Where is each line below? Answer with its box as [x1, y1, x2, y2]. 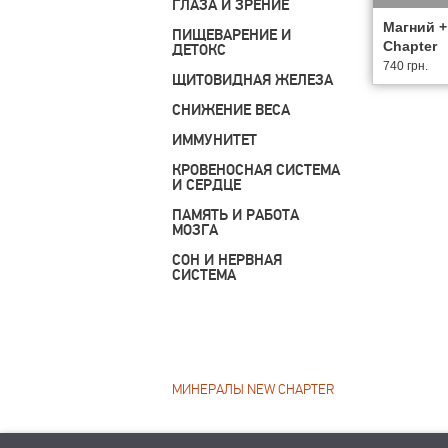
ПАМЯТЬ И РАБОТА [172, 206, 299, 225]
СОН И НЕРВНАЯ [172, 251, 282, 270]
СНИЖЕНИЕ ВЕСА [172, 101, 290, 120]
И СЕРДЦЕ [172, 176, 241, 195]
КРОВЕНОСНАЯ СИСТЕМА [172, 161, 340, 180]
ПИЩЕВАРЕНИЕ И [172, 26, 291, 45]
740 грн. [383, 59, 428, 74]
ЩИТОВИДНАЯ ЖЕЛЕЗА [172, 71, 333, 90]
